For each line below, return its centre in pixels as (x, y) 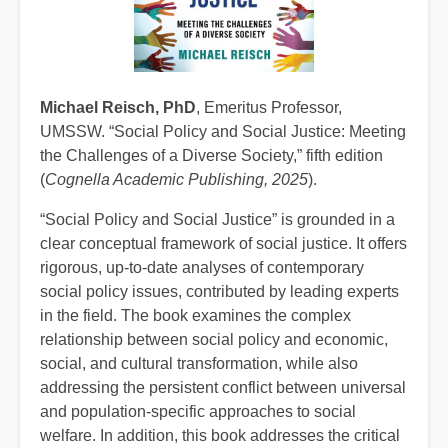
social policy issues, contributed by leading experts (219, 291)
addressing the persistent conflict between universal (223, 387)
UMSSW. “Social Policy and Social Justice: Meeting (223, 131)
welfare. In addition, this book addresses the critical (220, 435)
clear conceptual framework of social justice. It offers (223, 243)
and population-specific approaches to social (198, 411)
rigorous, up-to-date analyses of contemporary (202, 267)
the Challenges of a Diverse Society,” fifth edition (211, 155)
